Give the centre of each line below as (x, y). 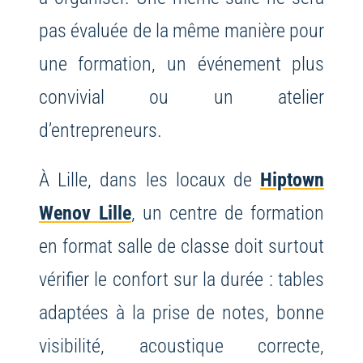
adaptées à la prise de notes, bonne (181, 313)
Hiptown (293, 180)
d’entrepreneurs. (100, 130)
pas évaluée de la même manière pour (181, 31)
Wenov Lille (85, 213)
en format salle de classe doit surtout (181, 246)
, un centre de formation (228, 213)
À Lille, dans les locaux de (149, 180)
